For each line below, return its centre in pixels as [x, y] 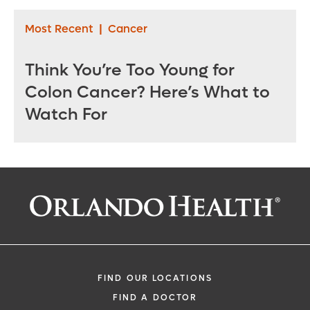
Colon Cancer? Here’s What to [147, 93]
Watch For [66, 115]
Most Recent [59, 29]
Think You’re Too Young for [130, 71]
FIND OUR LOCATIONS [155, 278]
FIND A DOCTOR [155, 298]
